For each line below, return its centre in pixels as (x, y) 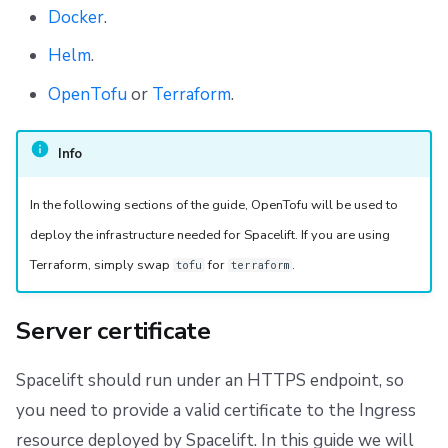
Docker (75, 17)
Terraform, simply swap (101, 264)
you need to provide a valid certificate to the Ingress (216, 411)
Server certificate (113, 331)
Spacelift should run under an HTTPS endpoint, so (210, 381)
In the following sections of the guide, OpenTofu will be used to (213, 204)
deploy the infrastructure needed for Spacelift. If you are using (209, 234)
